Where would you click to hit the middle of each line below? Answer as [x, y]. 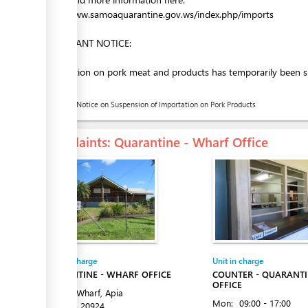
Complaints [74, 142]
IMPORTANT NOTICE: [86, 43]
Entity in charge [69, 261]
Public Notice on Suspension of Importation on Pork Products [155, 104]
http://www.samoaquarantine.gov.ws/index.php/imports [157, 14]
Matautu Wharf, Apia [82, 293]
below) [54, 86]
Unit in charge [238, 261]
